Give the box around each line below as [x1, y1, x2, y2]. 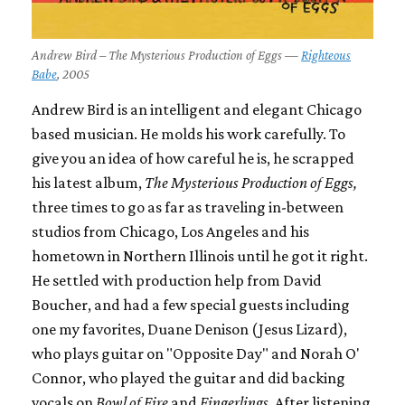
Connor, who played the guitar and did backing [32, 368, 345, 387]
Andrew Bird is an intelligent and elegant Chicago [32, 99, 362, 118]
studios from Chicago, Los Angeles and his [32, 221, 309, 240]
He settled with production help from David [32, 270, 322, 289]
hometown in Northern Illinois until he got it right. [32, 246, 368, 265]
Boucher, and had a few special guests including [32, 295, 350, 314]
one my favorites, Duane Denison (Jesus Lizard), [32, 319, 347, 338]
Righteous [301, 47, 351, 62]
